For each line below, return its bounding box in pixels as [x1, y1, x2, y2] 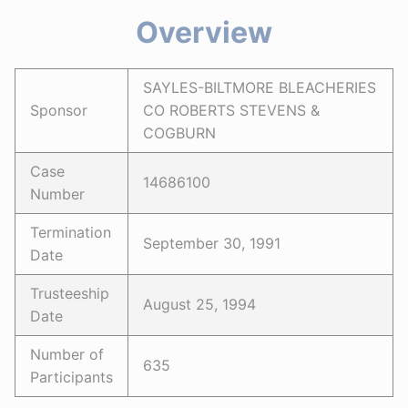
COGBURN [143, 124, 216, 142]
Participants [30, 368, 113, 386]
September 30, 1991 [143, 234, 280, 252]
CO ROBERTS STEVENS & [143, 101, 320, 119]
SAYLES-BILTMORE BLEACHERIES [143, 78, 376, 97]
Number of [30, 345, 104, 363]
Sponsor [30, 101, 87, 119]
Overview [136, 15, 272, 50]
